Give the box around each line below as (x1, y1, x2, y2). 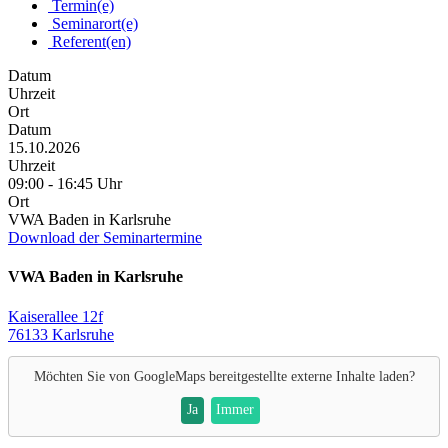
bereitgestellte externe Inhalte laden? (204, 368, 415, 384)
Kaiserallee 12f (8, 307, 103, 325)
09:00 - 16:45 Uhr (8, 175, 122, 193)
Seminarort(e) (48, 15, 138, 33)
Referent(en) (48, 33, 131, 51)
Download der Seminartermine (8, 229, 202, 247)
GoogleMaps (133, 368, 205, 384)
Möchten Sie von (33, 368, 134, 384)
